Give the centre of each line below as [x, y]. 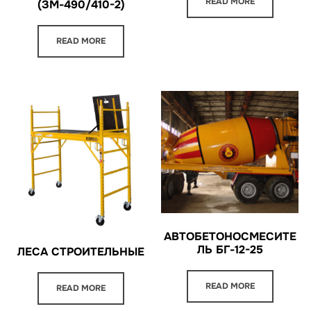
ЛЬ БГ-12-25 [230, 249]
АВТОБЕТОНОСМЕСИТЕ [230, 236]
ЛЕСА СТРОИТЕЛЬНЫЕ [81, 251]
